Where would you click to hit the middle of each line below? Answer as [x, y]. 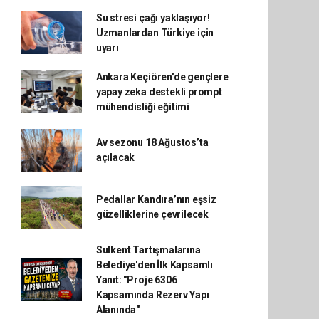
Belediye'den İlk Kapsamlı [155, 265]
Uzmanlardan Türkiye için [155, 32]
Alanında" [118, 309]
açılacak [115, 157]
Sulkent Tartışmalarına [148, 250]
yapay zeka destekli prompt [159, 91]
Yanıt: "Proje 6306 [136, 279]
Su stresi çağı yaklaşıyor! [153, 17]
